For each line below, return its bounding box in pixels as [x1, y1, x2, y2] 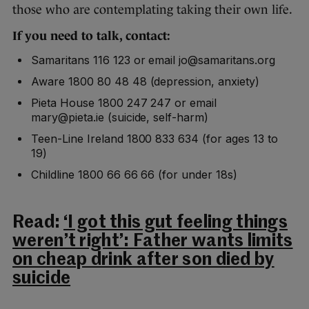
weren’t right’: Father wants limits [12, 233, 293, 251]
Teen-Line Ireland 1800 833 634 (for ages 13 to [31, 132, 278, 146]
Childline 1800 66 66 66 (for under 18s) [31, 168, 238, 182]
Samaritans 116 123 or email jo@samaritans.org [31, 53, 275, 68]
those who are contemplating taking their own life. [12, 3, 292, 17]
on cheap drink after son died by [12, 252, 275, 270]
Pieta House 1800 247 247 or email [31, 96, 217, 110]
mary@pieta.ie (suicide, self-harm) [31, 110, 209, 125]
